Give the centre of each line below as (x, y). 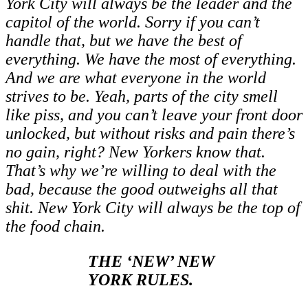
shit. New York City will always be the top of (153, 208)
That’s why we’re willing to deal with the (141, 171)
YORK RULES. (141, 280)
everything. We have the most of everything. (151, 59)
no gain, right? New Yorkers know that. (135, 152)
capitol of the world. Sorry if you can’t (133, 22)
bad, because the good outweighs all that (142, 189)
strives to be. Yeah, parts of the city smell (142, 97)
